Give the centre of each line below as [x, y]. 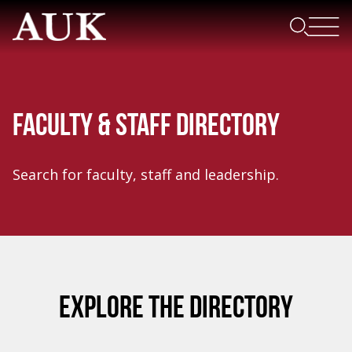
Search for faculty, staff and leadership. [146, 174]
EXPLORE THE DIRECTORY [176, 310]
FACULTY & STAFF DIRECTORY [146, 127]
